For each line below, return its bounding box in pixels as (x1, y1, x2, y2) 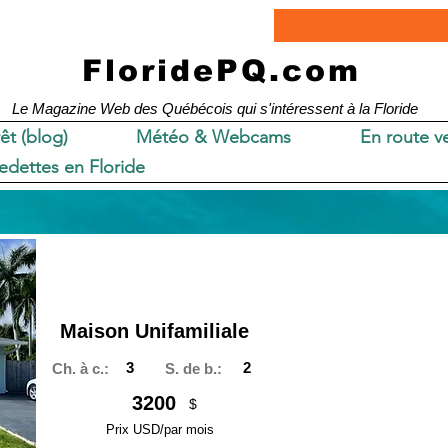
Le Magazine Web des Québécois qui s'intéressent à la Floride (12, 100, 418, 117)
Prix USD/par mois (106, 422, 214, 437)
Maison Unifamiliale (60, 320, 249, 342)
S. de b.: (165, 360, 222, 377)
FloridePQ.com (82, 54, 361, 87)
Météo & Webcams (136, 126, 292, 148)
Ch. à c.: (51, 360, 109, 377)
